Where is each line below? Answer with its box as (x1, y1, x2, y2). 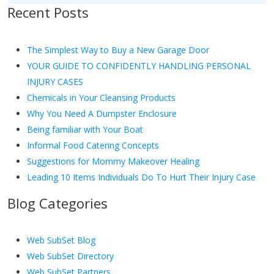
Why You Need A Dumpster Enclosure (27, 107, 177, 119)
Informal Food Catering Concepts (27, 139, 159, 151)
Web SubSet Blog (27, 234, 95, 246)
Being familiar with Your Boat (27, 123, 143, 135)
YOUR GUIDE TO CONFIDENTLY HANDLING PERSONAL (27, 59, 251, 72)
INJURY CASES (27, 75, 83, 87)
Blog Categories (7, 193, 108, 212)
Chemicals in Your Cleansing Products (27, 91, 176, 103)
